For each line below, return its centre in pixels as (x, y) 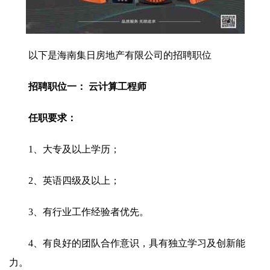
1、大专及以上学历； (74, 149)
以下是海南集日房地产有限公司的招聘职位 (120, 55)
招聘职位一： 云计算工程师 (87, 86)
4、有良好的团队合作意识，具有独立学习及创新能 (137, 243)
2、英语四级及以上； (74, 181)
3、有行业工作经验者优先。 (89, 212)
